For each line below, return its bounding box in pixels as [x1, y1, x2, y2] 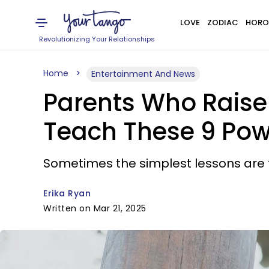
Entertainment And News [91, 68, 195, 80]
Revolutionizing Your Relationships [39, 34, 156, 44]
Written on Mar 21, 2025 [43, 202, 147, 214]
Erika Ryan [43, 187, 91, 199]
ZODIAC [207, 17, 238, 28]
